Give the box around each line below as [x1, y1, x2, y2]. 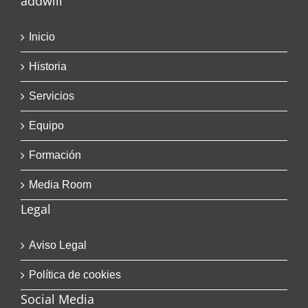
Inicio [29, 31, 55, 43]
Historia [29, 60, 67, 72]
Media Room [29, 179, 91, 190]
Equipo [29, 120, 64, 131]
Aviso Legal [29, 239, 87, 251]
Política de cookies [29, 269, 121, 280]
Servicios [29, 90, 74, 102]
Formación [29, 149, 81, 161]
